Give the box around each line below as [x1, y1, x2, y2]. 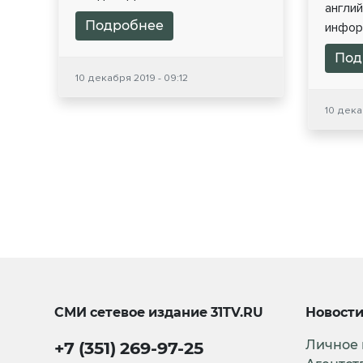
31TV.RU [211, 305, 264, 321]
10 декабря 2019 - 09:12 [75, 71, 188, 85]
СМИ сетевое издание [54, 305, 211, 321]
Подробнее [85, 18, 164, 34]
